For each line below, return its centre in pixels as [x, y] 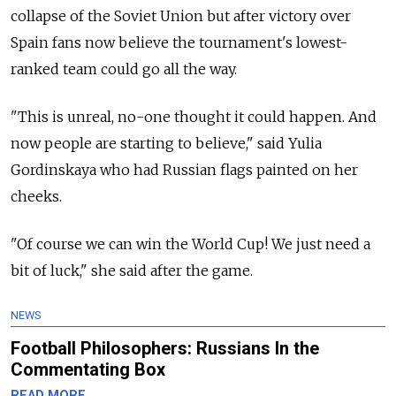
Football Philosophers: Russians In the [165, 348]
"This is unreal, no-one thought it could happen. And [194, 117]
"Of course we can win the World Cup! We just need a [190, 244]
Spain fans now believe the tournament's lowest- [179, 42]
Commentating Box [88, 369]
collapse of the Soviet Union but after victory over [181, 16]
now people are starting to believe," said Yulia [166, 143]
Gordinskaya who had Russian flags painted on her [184, 170]
